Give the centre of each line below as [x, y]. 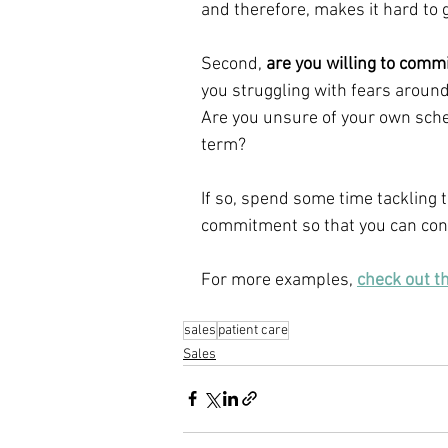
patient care [253, 330]
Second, [233, 64]
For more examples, [279, 280]
